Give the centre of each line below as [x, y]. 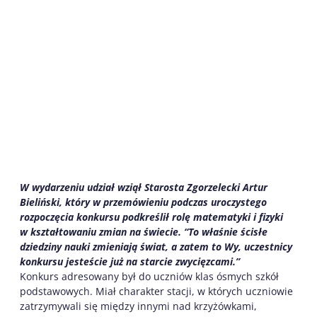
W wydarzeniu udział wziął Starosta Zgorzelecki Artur [144, 187]
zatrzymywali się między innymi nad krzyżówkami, [138, 306]
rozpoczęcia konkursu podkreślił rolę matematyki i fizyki [151, 217]
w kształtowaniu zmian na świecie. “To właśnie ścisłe [144, 231]
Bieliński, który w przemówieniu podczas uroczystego [143, 202]
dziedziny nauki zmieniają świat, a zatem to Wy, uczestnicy [156, 246]
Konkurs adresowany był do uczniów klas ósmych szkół [149, 276]
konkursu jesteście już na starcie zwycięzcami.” [130, 261]
